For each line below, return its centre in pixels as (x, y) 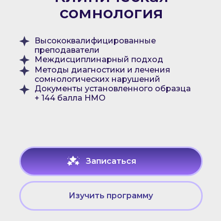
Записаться (111, 161)
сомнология (111, 13)
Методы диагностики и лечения (102, 70)
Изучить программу (111, 196)
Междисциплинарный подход (99, 59)
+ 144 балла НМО (70, 98)
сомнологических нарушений (97, 79)
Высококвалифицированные (95, 41)
